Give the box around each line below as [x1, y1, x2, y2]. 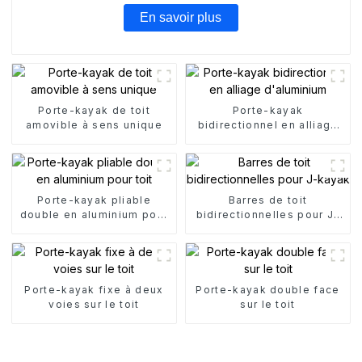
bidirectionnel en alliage [197, 118, 339, 131]
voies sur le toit [48, 297, 140, 310]
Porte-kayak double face [196, 283, 340, 296]
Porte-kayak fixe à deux [24, 283, 164, 296]
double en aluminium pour [19, 208, 169, 221]
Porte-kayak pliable [36, 193, 151, 206]
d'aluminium [234, 133, 302, 145]
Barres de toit [228, 193, 308, 206]
